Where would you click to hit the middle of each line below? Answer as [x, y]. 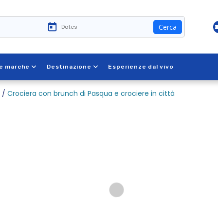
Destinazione [69, 67]
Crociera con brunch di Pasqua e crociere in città [91, 93]
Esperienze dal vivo [141, 67]
